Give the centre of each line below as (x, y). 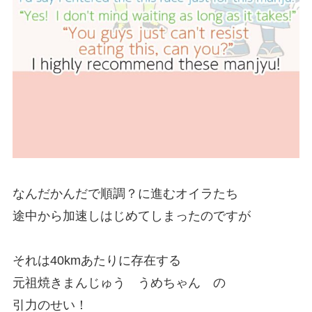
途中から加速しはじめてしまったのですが (131, 216)
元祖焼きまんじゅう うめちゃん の (119, 283)
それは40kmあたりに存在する (96, 261)
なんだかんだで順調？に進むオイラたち (125, 194)
